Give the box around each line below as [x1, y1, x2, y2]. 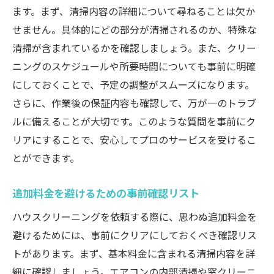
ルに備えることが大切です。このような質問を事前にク [12, 114, 256, 128]
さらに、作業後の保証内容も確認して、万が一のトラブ [12, 95, 256, 110]
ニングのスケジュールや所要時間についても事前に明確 [12, 59, 256, 73]
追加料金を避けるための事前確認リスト [12, 185, 199, 201]
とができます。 [12, 150, 80, 165]
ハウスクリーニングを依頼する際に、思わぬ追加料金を [12, 209, 257, 224]
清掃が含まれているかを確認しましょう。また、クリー [12, 40, 256, 55]
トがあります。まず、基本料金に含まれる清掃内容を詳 [12, 246, 255, 261]
